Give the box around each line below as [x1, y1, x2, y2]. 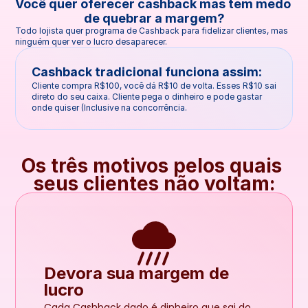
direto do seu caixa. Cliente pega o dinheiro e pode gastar [32, 91, 262, 102]
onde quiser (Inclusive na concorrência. [32, 102, 187, 113]
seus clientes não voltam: [33, 172, 275, 195]
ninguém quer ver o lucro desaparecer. [15, 36, 167, 47]
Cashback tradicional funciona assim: [32, 64, 262, 79]
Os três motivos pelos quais [21, 154, 282, 177]
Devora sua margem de [44, 263, 229, 283]
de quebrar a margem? [83, 10, 225, 25]
